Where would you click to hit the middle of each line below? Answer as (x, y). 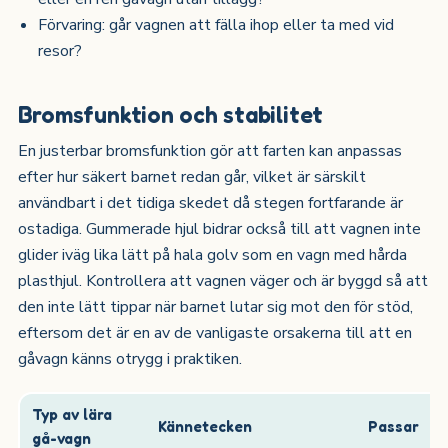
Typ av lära (71, 414)
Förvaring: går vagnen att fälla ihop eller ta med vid (216, 24)
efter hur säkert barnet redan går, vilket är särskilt (191, 177)
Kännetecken (204, 426)
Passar (393, 426)
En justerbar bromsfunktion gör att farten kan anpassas (209, 151)
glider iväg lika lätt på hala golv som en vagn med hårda (212, 255)
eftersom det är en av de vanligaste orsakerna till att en (214, 333)
